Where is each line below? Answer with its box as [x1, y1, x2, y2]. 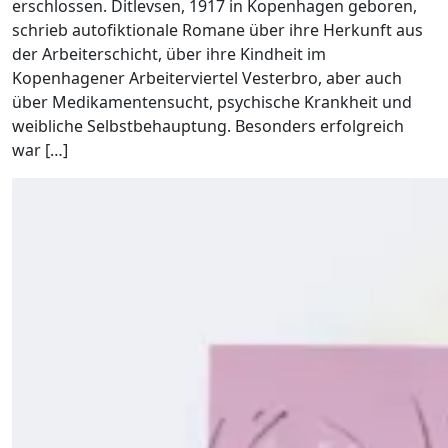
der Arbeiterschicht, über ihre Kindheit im [12, 43, 326, 65]
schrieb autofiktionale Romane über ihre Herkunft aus [12, 19, 423, 41]
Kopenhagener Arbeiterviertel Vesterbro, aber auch [12, 67, 402, 89]
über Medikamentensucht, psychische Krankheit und [12, 91, 412, 113]
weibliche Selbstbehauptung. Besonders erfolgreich [12, 115, 404, 137]
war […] [12, 139, 68, 161]
